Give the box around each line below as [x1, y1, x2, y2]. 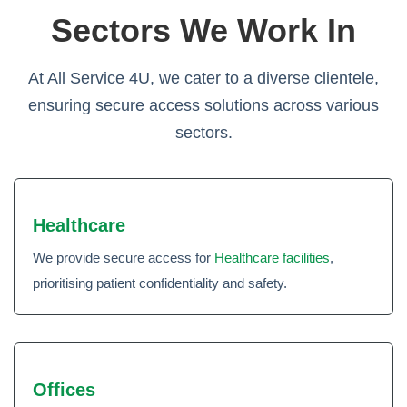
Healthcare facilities [214, 250, 330, 265]
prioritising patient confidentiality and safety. [33, 275, 287, 291]
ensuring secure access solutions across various [28, 96, 379, 114]
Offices [33, 380, 95, 400]
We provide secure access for [33, 250, 214, 265]
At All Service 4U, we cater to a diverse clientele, [28, 69, 379, 87]
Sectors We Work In [51, 12, 356, 49]
